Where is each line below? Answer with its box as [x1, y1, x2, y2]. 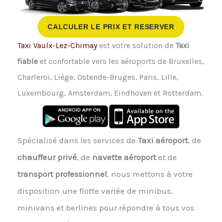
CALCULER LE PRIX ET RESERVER [48, 22, 174, 31]
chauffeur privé [17, 152, 77, 162]
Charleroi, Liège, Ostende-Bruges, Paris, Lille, [17, 72, 178, 82]
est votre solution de [97, 40, 175, 50]
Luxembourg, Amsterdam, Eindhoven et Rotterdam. [17, 88, 203, 98]
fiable [17, 56, 38, 66]
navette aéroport [92, 152, 156, 162]
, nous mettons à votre [107, 168, 193, 179]
